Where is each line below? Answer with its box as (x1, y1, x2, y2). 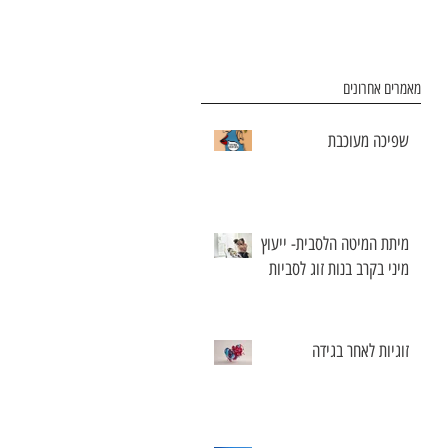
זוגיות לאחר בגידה (312, 339, 409, 362)
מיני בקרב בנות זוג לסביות (269, 257, 409, 280)
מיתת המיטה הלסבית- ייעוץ (261, 232, 409, 255)
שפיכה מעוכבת (328, 129, 409, 152)
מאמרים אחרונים (343, 78, 421, 98)
